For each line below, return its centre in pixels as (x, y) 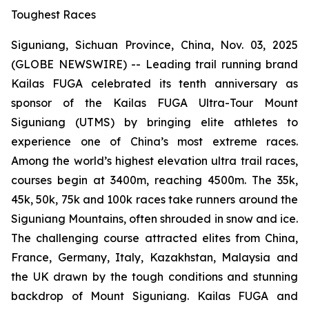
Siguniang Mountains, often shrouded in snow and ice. (154, 219)
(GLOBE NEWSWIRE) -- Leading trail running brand (154, 64)
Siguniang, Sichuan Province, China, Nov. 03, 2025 (154, 45)
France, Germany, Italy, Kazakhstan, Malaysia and (154, 257)
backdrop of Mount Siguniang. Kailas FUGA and (154, 296)
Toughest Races (53, 14)
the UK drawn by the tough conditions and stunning (154, 277)
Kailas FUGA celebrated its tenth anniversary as (154, 83)
